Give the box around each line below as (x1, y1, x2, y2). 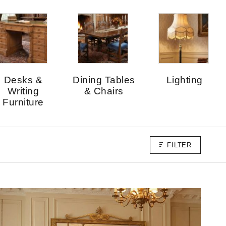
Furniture (3, 97, 44, 108)
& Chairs (84, 86, 124, 97)
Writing (7, 86, 39, 97)
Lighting (166, 75, 203, 86)
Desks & (4, 75, 43, 86)
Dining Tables (73, 75, 135, 86)
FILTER (167, 141, 192, 149)
